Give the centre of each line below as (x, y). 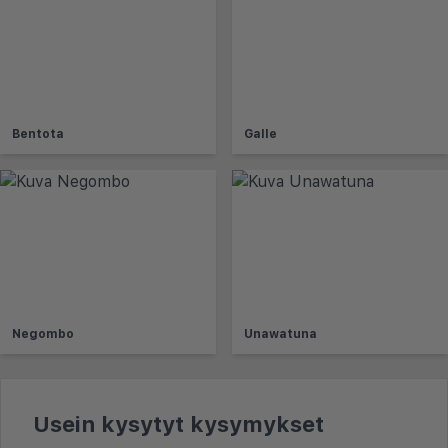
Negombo (43, 333)
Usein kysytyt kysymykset (178, 423)
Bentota (38, 133)
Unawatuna (280, 333)
